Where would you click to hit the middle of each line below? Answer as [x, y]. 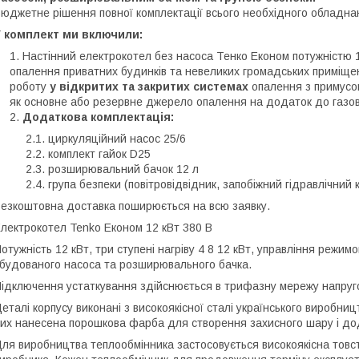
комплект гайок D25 [99, 154]
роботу [30, 87]
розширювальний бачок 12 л [123, 169]
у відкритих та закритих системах [149, 87]
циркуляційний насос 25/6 [117, 139]
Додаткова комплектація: [98, 117]
